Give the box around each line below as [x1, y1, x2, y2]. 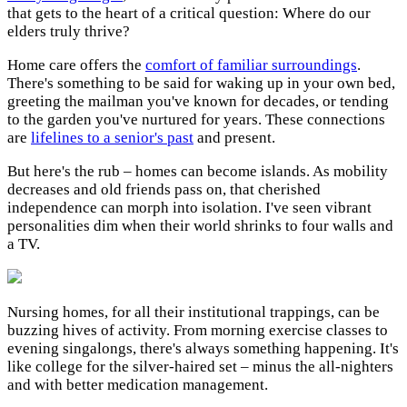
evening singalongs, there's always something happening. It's [7, 340, 399, 358]
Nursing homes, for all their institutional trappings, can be [7, 303, 380, 322]
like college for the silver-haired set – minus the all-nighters [7, 358, 393, 376]
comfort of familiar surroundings [145, 56, 357, 74]
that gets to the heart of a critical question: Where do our [7, 5, 371, 23]
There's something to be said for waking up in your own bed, [7, 74, 395, 93]
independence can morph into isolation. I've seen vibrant [7, 199, 372, 217]
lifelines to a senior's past [31, 129, 194, 147]
